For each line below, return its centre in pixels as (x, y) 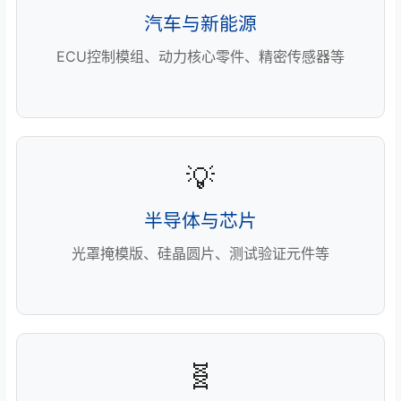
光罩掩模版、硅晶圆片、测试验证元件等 (200, 254)
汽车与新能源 (200, 24)
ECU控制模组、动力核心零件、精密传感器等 (200, 57)
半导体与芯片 (200, 221)
